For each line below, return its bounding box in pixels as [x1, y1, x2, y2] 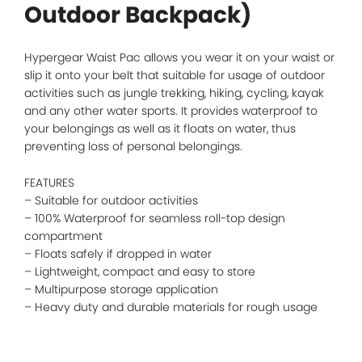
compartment [24, 227, 103, 244]
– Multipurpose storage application [24, 280, 218, 297]
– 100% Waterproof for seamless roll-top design [24, 209, 285, 226]
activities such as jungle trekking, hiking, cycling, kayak [24, 84, 324, 101]
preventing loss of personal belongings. [24, 137, 242, 154]
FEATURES [24, 174, 74, 191]
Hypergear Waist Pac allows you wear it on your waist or [24, 48, 335, 65]
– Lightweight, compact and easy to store [24, 263, 255, 280]
